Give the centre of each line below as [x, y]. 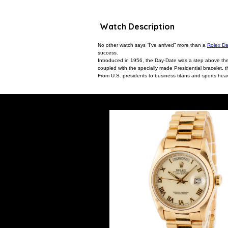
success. [108, 53]
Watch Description [137, 26]
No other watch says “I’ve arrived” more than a [152, 45]
